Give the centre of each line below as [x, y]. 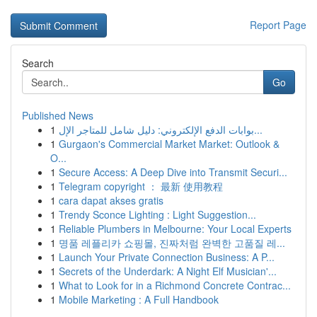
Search [38, 63]
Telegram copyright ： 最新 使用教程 [141, 186]
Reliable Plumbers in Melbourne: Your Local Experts [175, 229]
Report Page [278, 25]
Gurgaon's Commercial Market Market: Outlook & [169, 144]
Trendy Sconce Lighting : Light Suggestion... [157, 214]
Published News [58, 115]
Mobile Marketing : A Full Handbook [139, 299]
